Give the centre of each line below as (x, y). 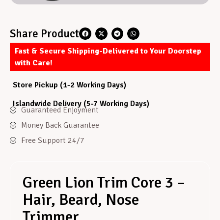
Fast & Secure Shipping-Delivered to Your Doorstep (108, 51)
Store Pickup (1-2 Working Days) (69, 85)
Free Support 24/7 (53, 140)
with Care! (34, 63)
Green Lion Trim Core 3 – (104, 182)
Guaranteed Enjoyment (60, 110)
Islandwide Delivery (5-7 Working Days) (81, 104)
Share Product (44, 34)
